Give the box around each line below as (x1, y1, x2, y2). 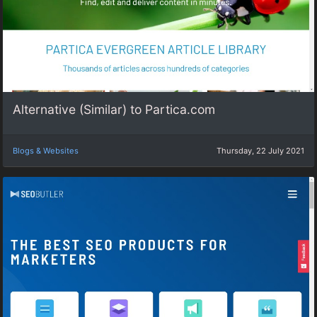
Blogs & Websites (13, 145, 79, 156)
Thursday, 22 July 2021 (217, 145, 304, 156)
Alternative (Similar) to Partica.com (13, 102, 215, 117)
